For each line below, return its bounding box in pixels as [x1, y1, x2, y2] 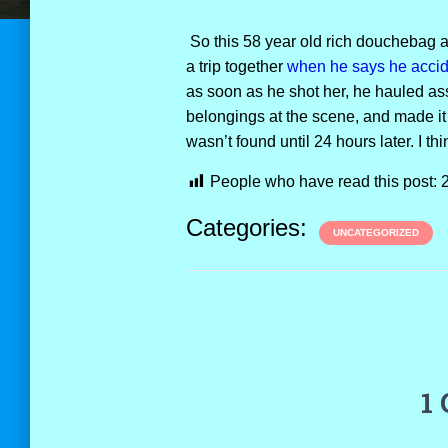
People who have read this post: [209, 173, 437, 190]
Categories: [185, 214, 314, 241]
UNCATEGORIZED [332, 227, 419, 238]
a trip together [185, 58, 287, 75]
